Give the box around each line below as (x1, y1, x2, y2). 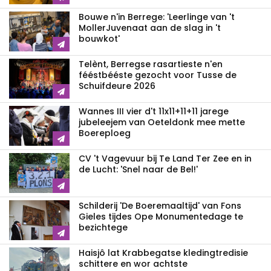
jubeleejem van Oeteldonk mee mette (79, 116, 245, 128)
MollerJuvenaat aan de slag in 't (79, 21, 221, 34)
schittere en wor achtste (79, 257, 188, 270)
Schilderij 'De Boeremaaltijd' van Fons (79, 199, 241, 212)
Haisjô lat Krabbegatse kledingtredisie (79, 246, 248, 259)
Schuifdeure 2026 (79, 79, 155, 92)
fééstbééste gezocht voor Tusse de (79, 68, 237, 81)
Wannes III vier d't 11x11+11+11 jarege (79, 105, 229, 117)
